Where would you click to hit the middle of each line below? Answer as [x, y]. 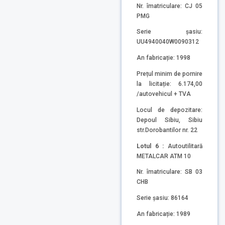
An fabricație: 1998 [163, 58]
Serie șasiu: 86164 [162, 198]
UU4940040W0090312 [168, 42]
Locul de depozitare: [170, 110]
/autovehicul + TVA [164, 94]
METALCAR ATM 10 [164, 156]
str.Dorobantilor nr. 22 [167, 130]
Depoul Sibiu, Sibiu [170, 120]
